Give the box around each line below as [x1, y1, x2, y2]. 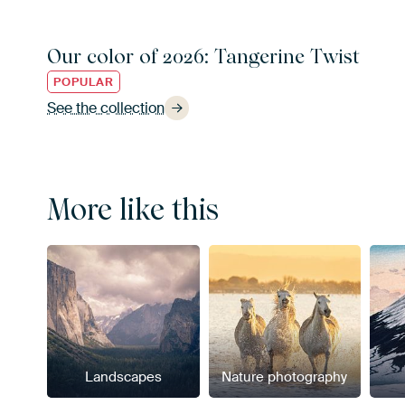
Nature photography [221, 367, 348, 386]
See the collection [47, 98, 165, 118]
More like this [47, 193, 219, 228]
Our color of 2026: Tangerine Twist [47, 43, 360, 68]
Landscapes [84, 367, 162, 386]
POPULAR [53, 73, 114, 89]
